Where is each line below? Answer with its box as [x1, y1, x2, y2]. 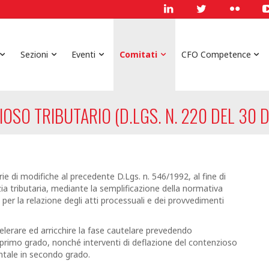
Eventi [71, 49, 96, 60]
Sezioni [20, 49, 48, 60]
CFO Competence [181, 49, 251, 60]
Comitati [119, 49, 158, 60]
